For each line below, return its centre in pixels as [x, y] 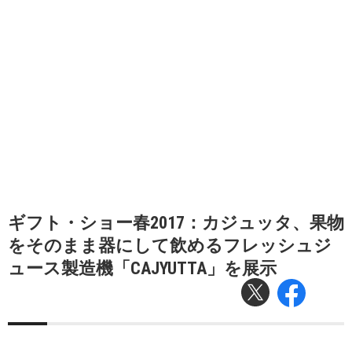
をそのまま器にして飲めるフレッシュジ [170, 246]
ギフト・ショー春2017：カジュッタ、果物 [176, 223]
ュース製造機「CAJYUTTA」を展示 [142, 268]
